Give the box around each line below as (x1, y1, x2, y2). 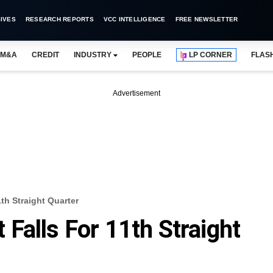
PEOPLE (132, 51, 162, 59)
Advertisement (113, 89, 160, 97)
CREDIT (31, 51, 59, 59)
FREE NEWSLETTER (175, 16, 238, 23)
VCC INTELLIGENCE (103, 16, 166, 23)
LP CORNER (189, 51, 233, 59)
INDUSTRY (73, 51, 112, 59)
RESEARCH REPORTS (25, 16, 94, 23)
